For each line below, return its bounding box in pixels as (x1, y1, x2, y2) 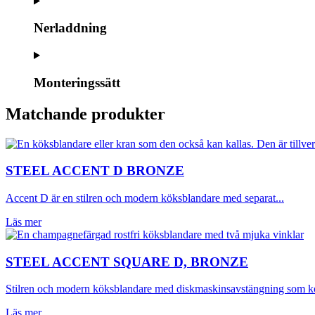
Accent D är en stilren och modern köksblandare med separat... (6, 192, 284, 205)
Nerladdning (34, 20, 107, 36)
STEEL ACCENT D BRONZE (6, 163, 184, 179)
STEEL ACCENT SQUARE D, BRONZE (6, 254, 248, 269)
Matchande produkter (6, 104, 165, 123)
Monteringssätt (34, 75, 120, 90)
